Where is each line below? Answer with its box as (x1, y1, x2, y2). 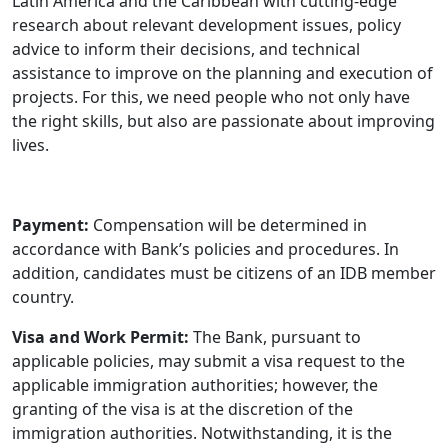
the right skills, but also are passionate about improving (12, 110, 435, 133)
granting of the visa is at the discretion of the (12, 398, 353, 421)
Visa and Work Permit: (12, 326, 189, 349)
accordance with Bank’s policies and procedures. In (12, 238, 399, 261)
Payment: (12, 214, 93, 237)
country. (12, 286, 74, 309)
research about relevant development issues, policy (12, 14, 401, 37)
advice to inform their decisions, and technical (12, 38, 360, 61)
